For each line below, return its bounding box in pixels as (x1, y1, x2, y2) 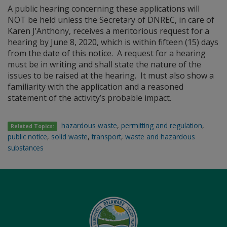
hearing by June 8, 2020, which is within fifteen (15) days (8, 36, 218, 48)
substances (8, 142, 44, 153)
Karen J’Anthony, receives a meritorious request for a (8, 25, 209, 36)
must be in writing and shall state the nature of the (8, 58, 201, 70)
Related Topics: (11, 122, 55, 130)
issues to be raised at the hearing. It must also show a (8, 69, 214, 81)
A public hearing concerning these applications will (8, 3, 200, 14)
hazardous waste (61, 120, 118, 130)
